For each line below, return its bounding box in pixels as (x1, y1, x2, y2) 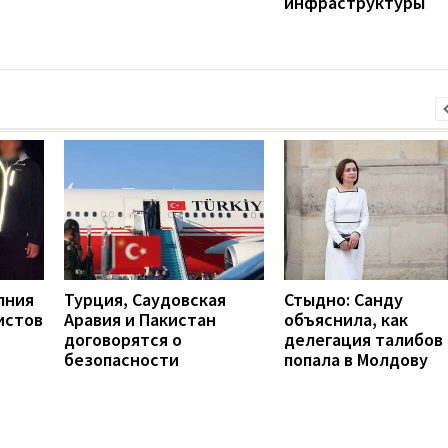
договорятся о (64, 327, 182, 351)
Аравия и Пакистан (64, 307, 216, 331)
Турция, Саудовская (64, 287, 226, 311)
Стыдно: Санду (284, 287, 403, 311)
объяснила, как (284, 307, 408, 331)
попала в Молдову (284, 347, 428, 371)
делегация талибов (284, 327, 443, 351)
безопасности (64, 347, 179, 371)
